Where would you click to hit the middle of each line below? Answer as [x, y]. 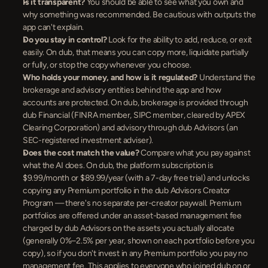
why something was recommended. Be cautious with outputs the [139, 15]
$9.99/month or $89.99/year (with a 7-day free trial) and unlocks [137, 178]
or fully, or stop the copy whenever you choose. [107, 65]
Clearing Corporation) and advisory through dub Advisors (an [130, 128]
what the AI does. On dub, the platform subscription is [118, 165]
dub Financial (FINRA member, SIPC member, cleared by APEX [134, 115]
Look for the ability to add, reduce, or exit [179, 40]
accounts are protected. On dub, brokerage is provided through [135, 103]
